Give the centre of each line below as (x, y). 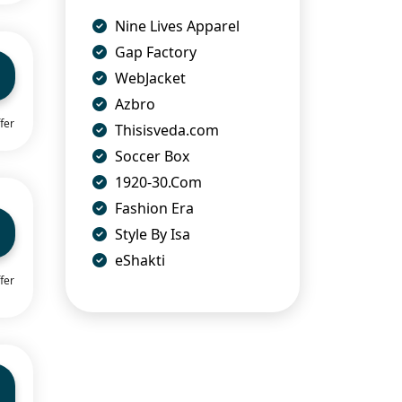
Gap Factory (154, 52)
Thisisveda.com (165, 130)
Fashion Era (153, 208)
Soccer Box (150, 156)
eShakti (138, 260)
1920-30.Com (157, 182)
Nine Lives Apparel (175, 26)
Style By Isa (151, 234)
